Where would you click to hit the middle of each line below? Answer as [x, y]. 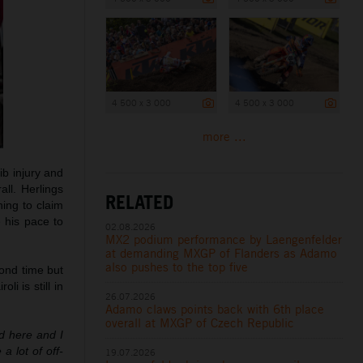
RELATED [140, 201]
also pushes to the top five [177, 267]
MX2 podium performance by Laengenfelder [224, 239]
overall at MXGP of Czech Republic [200, 322]
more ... [224, 136]
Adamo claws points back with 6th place [215, 309]
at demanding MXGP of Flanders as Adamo [222, 253]
